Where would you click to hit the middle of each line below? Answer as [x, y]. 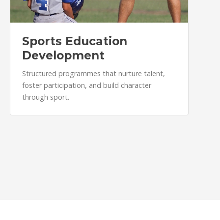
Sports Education [75, 41]
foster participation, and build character [87, 85]
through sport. [46, 97]
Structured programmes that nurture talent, [94, 73]
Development [63, 55]
